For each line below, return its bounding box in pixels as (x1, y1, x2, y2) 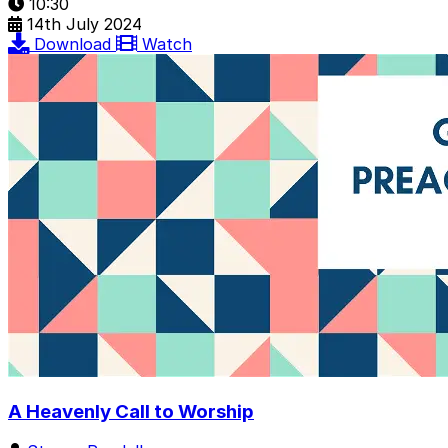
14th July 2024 (27, 13, 142, 34)
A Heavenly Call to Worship (8, 399, 254, 423)
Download (34, 33, 116, 54)
